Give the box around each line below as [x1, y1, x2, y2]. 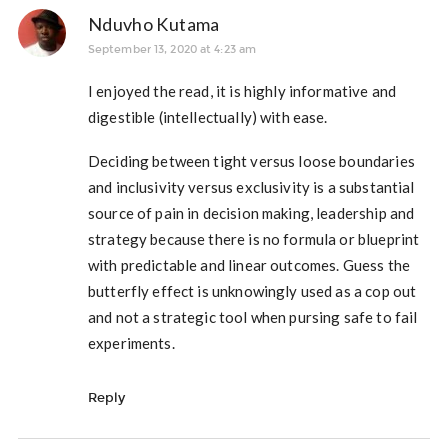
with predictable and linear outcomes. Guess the [87, 255, 410, 274]
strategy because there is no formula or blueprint [87, 229, 420, 248]
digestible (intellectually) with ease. [87, 107, 328, 126]
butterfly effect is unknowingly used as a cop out [87, 281, 417, 300]
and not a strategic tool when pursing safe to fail [87, 307, 418, 326]
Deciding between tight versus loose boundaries [87, 151, 415, 170]
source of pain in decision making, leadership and [87, 203, 415, 222]
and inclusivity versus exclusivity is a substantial [87, 177, 415, 196]
